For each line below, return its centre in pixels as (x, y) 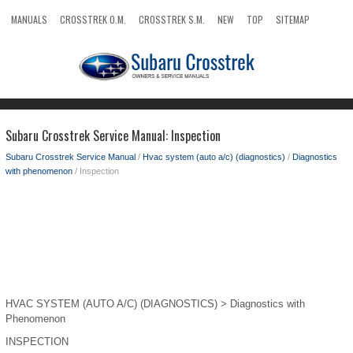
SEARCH (26, 43)
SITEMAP (293, 19)
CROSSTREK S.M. (172, 19)
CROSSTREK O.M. (93, 19)
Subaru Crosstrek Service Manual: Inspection (113, 136)
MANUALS (29, 19)
